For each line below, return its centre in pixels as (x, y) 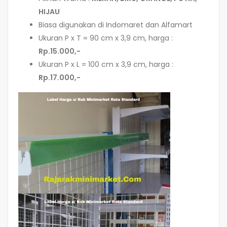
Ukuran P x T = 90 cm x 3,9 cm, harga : (106, 38)
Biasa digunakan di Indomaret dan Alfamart (116, 25)
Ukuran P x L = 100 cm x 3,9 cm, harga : (106, 65)
